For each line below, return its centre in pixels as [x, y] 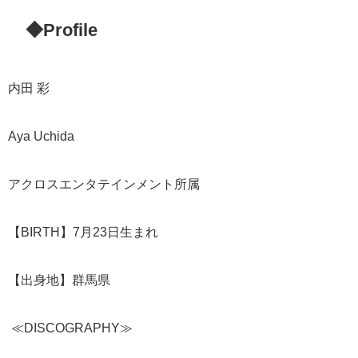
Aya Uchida [41, 136]
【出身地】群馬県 [59, 280]
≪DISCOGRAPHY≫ [70, 328]
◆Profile [62, 30]
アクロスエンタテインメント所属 [104, 184]
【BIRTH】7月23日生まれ [83, 232]
